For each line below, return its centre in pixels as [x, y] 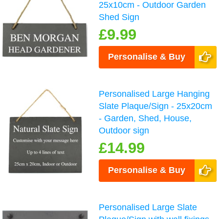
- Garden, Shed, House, [145, 118]
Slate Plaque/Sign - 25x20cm [156, 106]
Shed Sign [119, 17]
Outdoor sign [124, 130]
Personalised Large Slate [148, 207]
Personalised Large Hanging [154, 94]
